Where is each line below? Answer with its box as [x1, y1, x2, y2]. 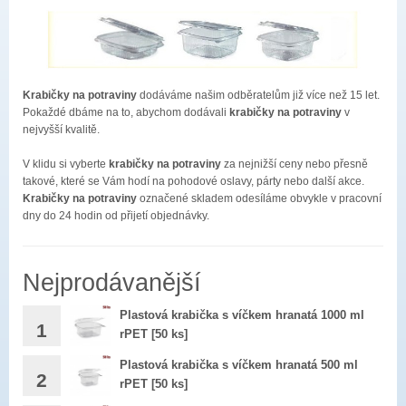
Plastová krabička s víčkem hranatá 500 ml [120, 357, 358, 372]
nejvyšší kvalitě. [23, 123, 100, 137]
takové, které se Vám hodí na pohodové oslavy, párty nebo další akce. [23, 175, 364, 188]
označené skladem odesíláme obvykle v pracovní [137, 192, 382, 206]
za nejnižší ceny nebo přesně [221, 158, 368, 171]
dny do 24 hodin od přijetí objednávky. [23, 209, 209, 223]
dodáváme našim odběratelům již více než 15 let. [137, 89, 380, 102]
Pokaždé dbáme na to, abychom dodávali [23, 106, 229, 120]
